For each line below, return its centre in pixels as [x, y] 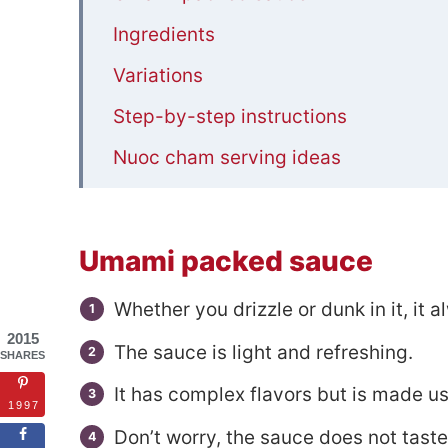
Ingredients [163, 35]
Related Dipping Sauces [220, 240]
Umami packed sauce [225, 261]
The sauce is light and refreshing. [263, 352]
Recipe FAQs [168, 199]
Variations [157, 76]
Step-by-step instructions [229, 117]
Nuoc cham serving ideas [226, 158]
